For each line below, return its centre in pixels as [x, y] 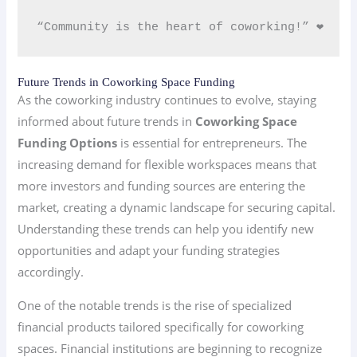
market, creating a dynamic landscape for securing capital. [177, 208]
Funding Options [68, 143]
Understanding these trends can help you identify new [166, 229]
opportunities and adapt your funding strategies [149, 251]
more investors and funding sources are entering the [162, 186]
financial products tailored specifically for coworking [161, 326]
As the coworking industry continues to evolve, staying [167, 100]
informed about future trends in [107, 122]
